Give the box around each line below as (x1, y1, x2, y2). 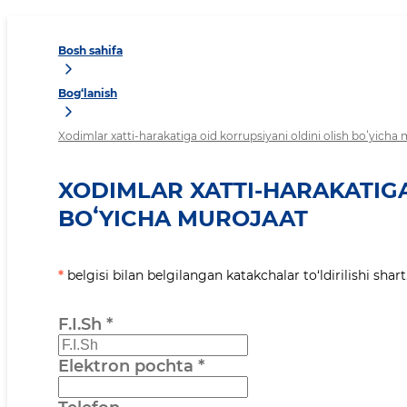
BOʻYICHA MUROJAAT (58, 205, 308, 233)
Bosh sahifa (58, 44, 123, 58)
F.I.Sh (58, 314, 102, 335)
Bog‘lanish (58, 86, 117, 101)
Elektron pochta (58, 356, 194, 377)
